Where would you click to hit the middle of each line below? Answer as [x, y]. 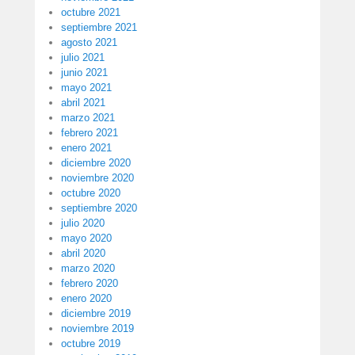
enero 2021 [86, 148]
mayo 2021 [86, 88]
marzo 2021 [88, 118]
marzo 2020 [88, 269]
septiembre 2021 [99, 28]
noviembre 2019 [97, 329]
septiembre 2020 [99, 208]
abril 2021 [83, 103]
